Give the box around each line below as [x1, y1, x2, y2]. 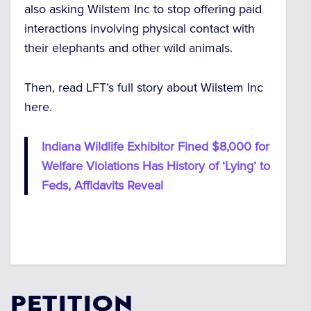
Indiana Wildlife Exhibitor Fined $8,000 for [42, 138, 269, 154]
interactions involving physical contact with [24, 21, 255, 37]
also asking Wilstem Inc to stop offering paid [24, 1, 262, 17]
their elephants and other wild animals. [24, 40, 233, 56]
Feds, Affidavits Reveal [42, 177, 163, 193]
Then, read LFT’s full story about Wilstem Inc [24, 80, 263, 96]
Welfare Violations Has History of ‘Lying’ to [42, 158, 270, 174]
